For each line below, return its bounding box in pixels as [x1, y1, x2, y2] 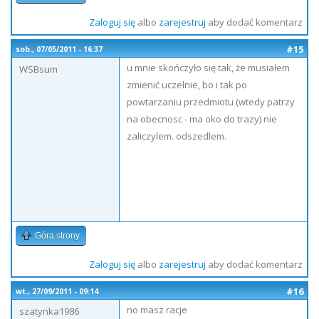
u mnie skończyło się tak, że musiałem [127, 61, 290, 74]
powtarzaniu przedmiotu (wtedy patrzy [127, 95, 295, 108]
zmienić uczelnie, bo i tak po [127, 78, 247, 91]
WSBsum [19, 63, 58, 75]
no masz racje [127, 303, 187, 316]
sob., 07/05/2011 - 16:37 [16, 44, 103, 54]
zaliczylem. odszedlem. [127, 130, 226, 142]
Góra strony [35, 231, 80, 241]
